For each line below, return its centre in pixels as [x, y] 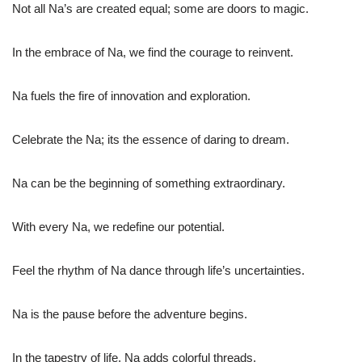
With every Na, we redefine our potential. [118, 227]
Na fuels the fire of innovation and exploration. [131, 96]
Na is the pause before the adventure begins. [130, 314]
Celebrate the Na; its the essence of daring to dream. [151, 140]
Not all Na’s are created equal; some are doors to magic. [160, 9]
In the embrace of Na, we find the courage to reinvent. [153, 53]
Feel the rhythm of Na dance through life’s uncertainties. [158, 271]
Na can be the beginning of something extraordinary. [149, 183]
